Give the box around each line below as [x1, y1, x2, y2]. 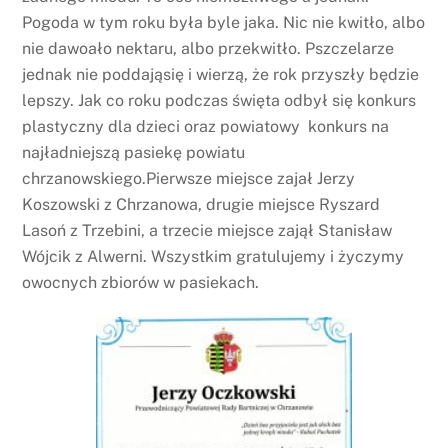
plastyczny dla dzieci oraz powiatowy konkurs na [22, 117, 390, 137]
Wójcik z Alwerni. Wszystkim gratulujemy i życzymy [22, 247, 405, 267]
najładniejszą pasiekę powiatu [22, 143, 246, 163]
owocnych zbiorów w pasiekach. [22, 273, 260, 293]
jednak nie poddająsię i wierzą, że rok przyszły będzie [22, 65, 420, 85]
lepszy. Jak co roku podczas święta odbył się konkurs [22, 91, 417, 111]
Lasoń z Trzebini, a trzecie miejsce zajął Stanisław [22, 221, 393, 241]
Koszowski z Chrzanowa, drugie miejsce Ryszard [22, 195, 381, 215]
